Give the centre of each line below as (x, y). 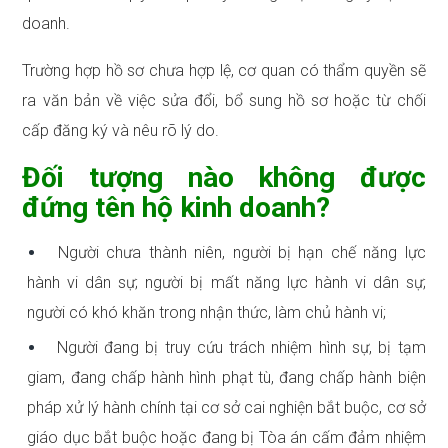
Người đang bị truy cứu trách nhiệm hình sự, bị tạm (238, 348)
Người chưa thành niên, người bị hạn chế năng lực (238, 253)
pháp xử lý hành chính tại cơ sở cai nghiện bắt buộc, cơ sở (226, 408)
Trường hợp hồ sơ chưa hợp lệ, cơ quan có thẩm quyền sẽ (224, 71)
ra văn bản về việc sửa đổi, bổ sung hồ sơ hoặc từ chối (224, 101)
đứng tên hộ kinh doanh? (176, 208)
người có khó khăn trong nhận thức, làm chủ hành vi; (207, 313)
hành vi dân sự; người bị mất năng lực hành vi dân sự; (226, 283)
